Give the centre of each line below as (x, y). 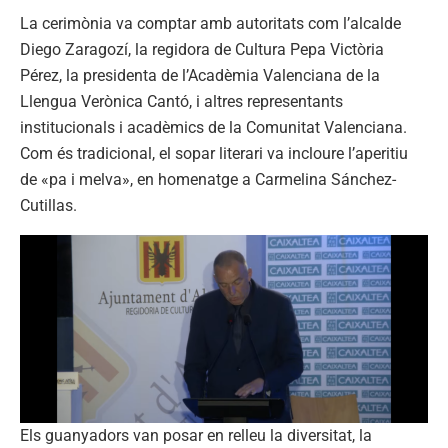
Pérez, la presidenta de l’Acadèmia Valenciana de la (200, 76)
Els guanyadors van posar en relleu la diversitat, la (196, 436)
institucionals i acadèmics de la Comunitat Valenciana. (213, 128)
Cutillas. (48, 206)
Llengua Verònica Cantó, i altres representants (181, 102)
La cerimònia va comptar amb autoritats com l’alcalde (210, 24)
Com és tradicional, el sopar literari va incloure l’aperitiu (214, 154)
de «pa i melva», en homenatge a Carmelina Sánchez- (208, 180)
